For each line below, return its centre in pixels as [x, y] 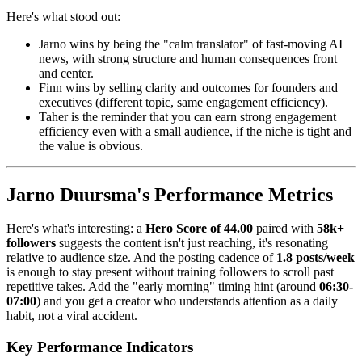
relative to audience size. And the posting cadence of [141, 258]
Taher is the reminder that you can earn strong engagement [187, 116]
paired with [285, 229]
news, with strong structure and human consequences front [188, 58]
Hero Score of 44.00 [199, 229]
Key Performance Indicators [100, 347]
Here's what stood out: [63, 16]
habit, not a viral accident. [72, 316]
